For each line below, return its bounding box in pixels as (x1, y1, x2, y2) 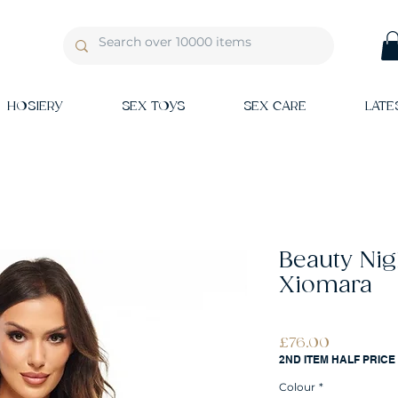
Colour (279, 380, 315, 394)
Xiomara (279, 273, 372, 299)
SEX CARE (243, 99, 306, 115)
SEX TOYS (122, 99, 185, 115)
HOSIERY (7, 99, 63, 115)
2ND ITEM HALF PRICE (279, 353, 395, 367)
